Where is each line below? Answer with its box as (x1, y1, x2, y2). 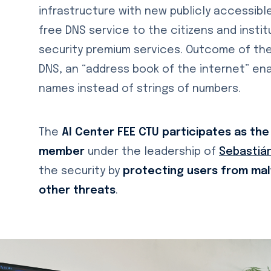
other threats (39, 184, 116, 196)
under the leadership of (85, 146, 219, 157)
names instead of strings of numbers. (39, 83, 247, 94)
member (39, 146, 85, 157)
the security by (39, 165, 123, 177)
